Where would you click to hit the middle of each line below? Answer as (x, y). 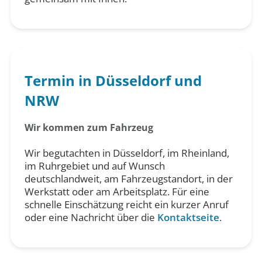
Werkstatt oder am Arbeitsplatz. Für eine (117, 191)
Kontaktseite (188, 217)
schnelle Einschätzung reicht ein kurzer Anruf (126, 204)
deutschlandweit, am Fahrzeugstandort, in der (128, 178)
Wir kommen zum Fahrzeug (89, 127)
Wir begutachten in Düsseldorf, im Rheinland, (127, 153)
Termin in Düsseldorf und (113, 80)
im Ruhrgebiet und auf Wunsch (94, 166)
